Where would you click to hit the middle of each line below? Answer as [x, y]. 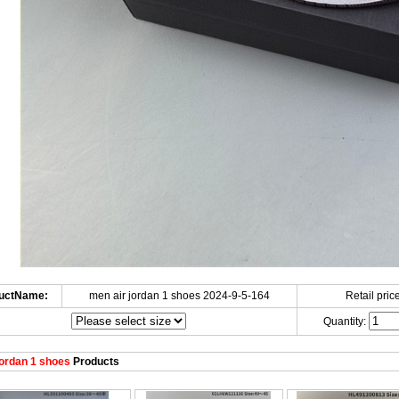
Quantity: [346, 322]
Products [94, 362]
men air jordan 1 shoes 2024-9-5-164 [179, 296]
